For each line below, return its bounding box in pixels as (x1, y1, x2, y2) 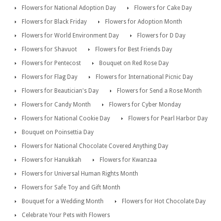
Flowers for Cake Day (134, 4, 192, 11)
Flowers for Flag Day (22, 73, 77, 80)
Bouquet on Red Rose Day (99, 59, 169, 67)
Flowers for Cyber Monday (109, 101, 181, 108)
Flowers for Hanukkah (22, 156, 81, 163)
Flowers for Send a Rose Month (117, 87, 202, 94)
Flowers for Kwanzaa (100, 156, 157, 163)
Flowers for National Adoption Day (22, 4, 116, 11)
